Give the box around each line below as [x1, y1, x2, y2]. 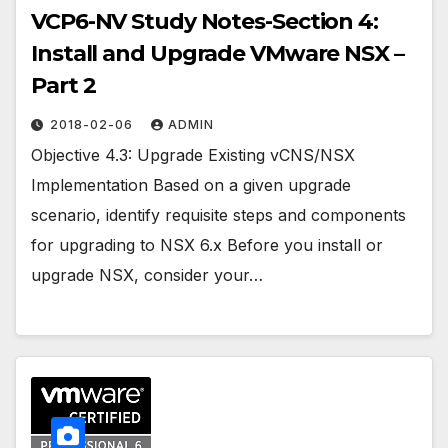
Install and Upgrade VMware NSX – [31, 39, 404, 67]
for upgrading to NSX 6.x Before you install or [31, 234, 383, 255]
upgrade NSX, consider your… [31, 264, 263, 285]
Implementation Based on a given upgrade [31, 174, 351, 195]
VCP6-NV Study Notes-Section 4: [31, 7, 378, 35]
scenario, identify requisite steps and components [31, 204, 406, 225]
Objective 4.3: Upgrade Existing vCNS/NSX [31, 144, 355, 165]
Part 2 [31, 71, 96, 99]
